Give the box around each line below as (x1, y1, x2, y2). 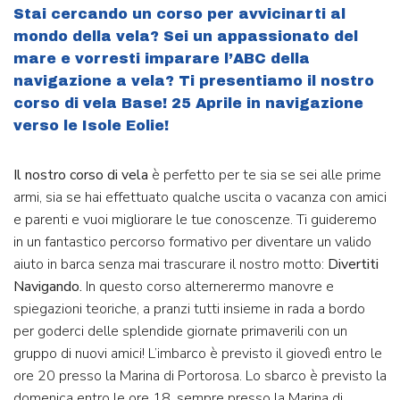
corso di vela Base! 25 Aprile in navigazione (13, 96, 363, 112)
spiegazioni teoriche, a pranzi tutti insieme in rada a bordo (13, 298, 365, 319)
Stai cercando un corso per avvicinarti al (13, 6, 346, 22)
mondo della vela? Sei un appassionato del (13, 29, 358, 45)
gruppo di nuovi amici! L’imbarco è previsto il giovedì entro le (13, 343, 382, 363)
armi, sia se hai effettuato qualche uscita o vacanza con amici (13, 187, 387, 207)
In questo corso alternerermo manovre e (82, 276, 334, 296)
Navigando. (13, 276, 82, 296)
